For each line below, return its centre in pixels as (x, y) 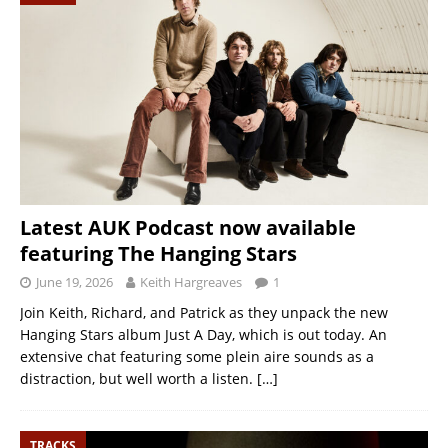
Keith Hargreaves (191, 281)
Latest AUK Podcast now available (188, 227)
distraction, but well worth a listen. (138, 378)
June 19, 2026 (74, 281)
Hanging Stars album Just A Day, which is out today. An (203, 334)
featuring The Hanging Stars (158, 253)
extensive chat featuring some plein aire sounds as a (197, 356)
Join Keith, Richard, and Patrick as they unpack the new (204, 312)
